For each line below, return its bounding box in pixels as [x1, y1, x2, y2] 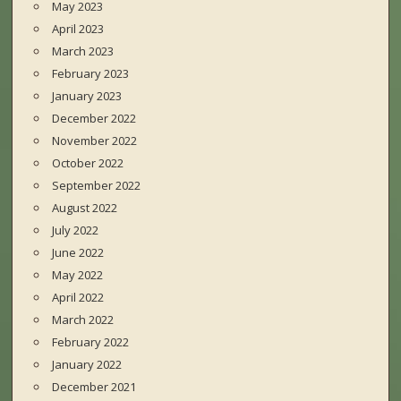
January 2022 [52, 356, 123, 373]
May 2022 [52, 267, 104, 284]
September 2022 [52, 177, 141, 194]
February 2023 [52, 65, 130, 82]
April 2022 [52, 289, 105, 306]
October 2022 [52, 155, 124, 172]
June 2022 [52, 244, 105, 261]
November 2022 [52, 132, 138, 149]
